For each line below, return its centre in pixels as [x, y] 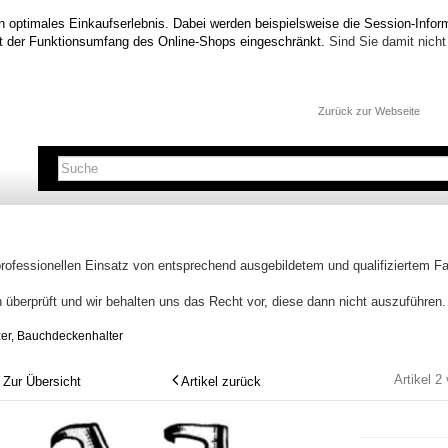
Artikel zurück [220, 381]
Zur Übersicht [42, 381]
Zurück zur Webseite [369, 110]
